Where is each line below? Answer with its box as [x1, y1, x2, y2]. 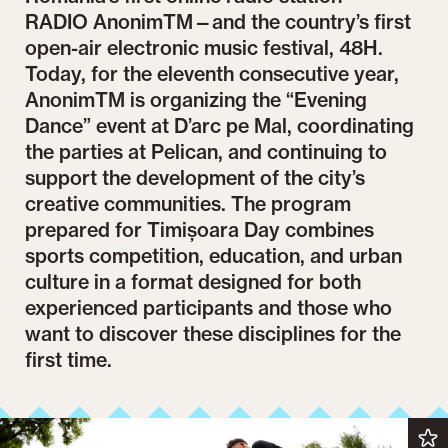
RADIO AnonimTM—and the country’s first [25, 9, 412, 34]
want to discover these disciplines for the [25, 321, 402, 346]
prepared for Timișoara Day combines [25, 217, 375, 242]
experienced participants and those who [25, 295, 393, 320]
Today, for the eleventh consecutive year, [25, 61, 400, 86]
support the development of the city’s [25, 165, 366, 190]
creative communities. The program [25, 191, 352, 216]
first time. [25, 347, 113, 372]
